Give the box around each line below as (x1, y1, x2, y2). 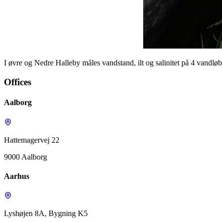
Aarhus (4, 171, 29, 180)
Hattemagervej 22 (4, 135, 59, 144)
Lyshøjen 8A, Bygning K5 (4, 209, 88, 218)
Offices (4, 77, 31, 88)
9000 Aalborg (4, 152, 47, 161)
